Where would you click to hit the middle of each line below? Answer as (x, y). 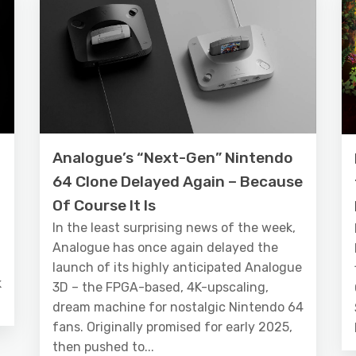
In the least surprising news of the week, (174, 228)
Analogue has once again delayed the (165, 248)
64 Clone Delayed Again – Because (178, 182)
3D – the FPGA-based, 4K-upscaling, (161, 288)
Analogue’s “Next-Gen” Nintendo (173, 158)
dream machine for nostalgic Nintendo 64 (178, 308)
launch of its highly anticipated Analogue (177, 268)
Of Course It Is (104, 206)
